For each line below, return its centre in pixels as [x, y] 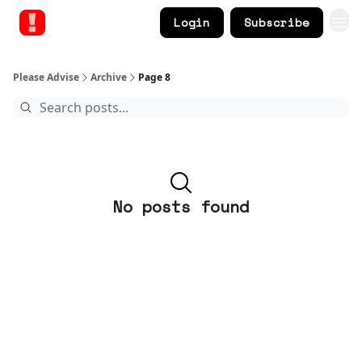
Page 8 [154, 77]
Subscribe [277, 22]
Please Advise [46, 77]
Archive [109, 77]
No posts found [181, 206]
